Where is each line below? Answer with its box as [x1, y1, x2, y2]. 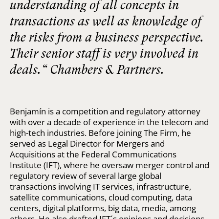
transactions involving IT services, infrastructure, [10, 180, 191, 192]
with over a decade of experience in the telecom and [10, 116, 209, 128]
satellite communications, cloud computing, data [10, 191, 192, 203]
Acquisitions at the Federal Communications [10, 148, 176, 160]
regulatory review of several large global [10, 170, 161, 181]
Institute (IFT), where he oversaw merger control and [10, 159, 209, 171]
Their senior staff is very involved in [10, 46, 198, 61]
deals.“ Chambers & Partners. [10, 62, 164, 77]
